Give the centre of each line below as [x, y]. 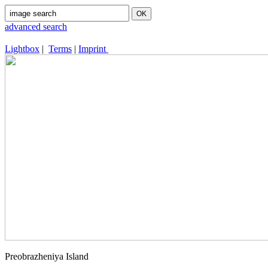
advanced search [36, 27]
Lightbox [22, 49]
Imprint [93, 49]
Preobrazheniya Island [47, 256]
